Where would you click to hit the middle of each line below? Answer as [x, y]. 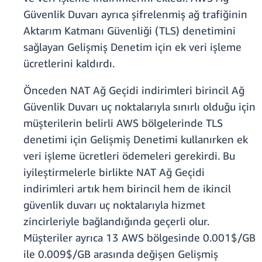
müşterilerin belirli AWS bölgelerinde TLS [123, 123]
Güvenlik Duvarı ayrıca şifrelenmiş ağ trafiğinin [135, 14]
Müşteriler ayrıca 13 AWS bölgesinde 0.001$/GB [139, 238]
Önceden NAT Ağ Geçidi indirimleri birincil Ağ [134, 90]
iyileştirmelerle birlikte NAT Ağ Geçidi [114, 172]
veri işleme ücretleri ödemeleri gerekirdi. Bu [129, 156]
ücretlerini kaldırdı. [69, 63]
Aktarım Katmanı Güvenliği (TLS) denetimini [130, 31]
